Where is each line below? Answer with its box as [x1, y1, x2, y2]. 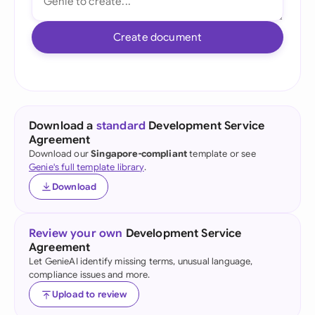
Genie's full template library [29, 161, 144, 173]
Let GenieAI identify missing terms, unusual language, [29, 255, 253, 267]
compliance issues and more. [29, 269, 150, 281]
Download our [29, 148, 91, 160]
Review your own [29, 226, 123, 240]
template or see [187, 148, 256, 160]
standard [96, 119, 146, 133]
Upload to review [52, 288, 127, 300]
